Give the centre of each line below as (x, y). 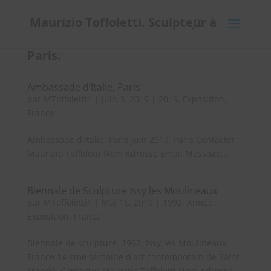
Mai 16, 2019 (127, 202)
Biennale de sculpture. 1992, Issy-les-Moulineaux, (128, 243)
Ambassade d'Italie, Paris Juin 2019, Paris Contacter (131, 139)
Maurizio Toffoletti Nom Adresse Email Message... (127, 153)
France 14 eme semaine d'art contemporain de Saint (133, 257)
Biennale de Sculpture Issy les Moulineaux (122, 191)
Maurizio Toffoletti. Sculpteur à (123, 22)
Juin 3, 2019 (125, 99)
